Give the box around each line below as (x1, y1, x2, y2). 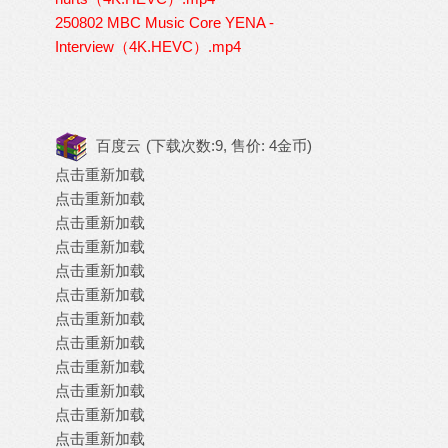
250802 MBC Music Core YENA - (55, 14, 274, 31)
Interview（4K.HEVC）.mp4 (55, 38, 241, 55)
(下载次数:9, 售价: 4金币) (146, 136, 312, 154)
